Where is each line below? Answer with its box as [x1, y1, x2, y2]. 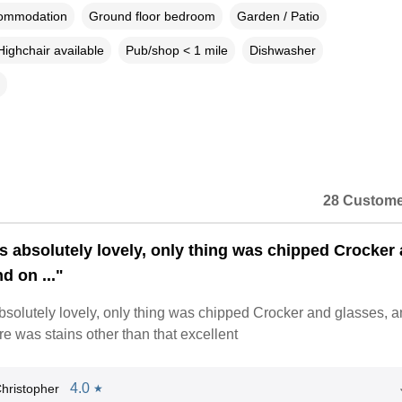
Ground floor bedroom [88, 8, 215, 23]
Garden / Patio [236, 8, 319, 23]
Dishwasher [249, 42, 316, 57]
